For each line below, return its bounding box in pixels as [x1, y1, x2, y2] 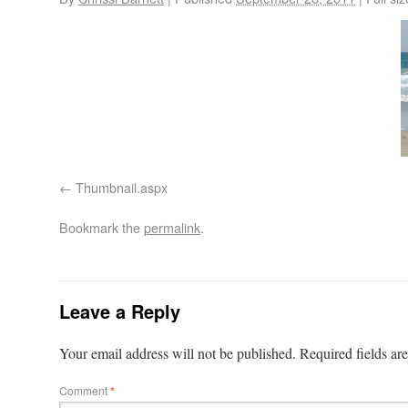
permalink [144, 218, 200, 237]
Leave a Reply [59, 298, 180, 324]
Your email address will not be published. [59, 343, 296, 362]
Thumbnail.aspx [76, 178, 168, 197]
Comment [59, 382, 110, 398]
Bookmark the [59, 218, 144, 237]
